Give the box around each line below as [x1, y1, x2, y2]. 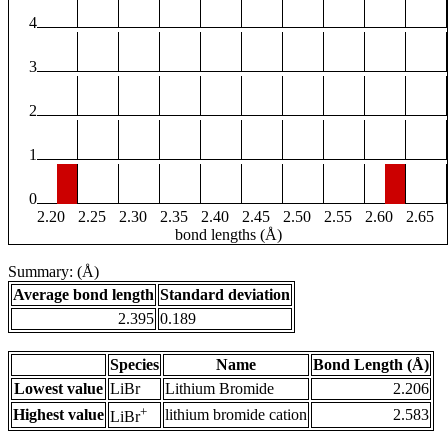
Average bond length [13, 286, 154, 304]
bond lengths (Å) [174, 226, 282, 244]
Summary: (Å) [8, 263, 99, 281]
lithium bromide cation [165, 406, 307, 424]
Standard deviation [160, 286, 290, 304]
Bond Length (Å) [313, 356, 429, 374]
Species [110, 356, 159, 374]
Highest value [13, 406, 104, 424]
